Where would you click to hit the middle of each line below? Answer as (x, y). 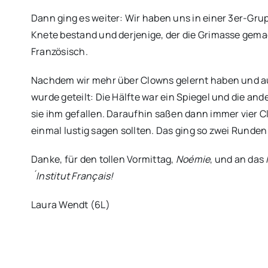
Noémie (193, 159)
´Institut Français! (72, 176)
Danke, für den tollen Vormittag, (103, 159)
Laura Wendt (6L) (70, 205)
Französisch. (59, 52)
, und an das (238, 159)
